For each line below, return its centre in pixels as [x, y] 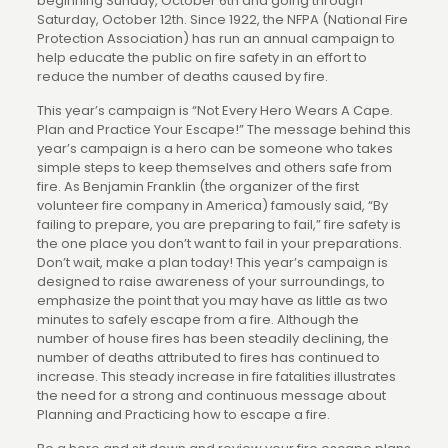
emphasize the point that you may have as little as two [212, 300]
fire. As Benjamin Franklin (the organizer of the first [197, 186]
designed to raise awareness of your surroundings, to [210, 281]
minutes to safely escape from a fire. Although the [197, 319]
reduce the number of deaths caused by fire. [182, 76]
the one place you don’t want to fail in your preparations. [219, 243]
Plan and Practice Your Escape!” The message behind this [223, 129]
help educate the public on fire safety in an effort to [201, 57]
